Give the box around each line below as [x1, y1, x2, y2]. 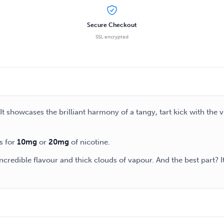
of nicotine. [69, 137, 110, 147]
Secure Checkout [86, 21, 137, 29]
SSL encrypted [95, 34, 128, 40]
